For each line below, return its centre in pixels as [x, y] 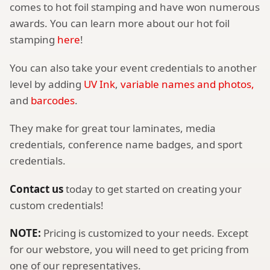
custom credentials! [57, 205]
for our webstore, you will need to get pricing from [129, 250]
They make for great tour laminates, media [113, 128]
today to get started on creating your [154, 189]
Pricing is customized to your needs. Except [145, 233]
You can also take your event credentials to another [133, 67]
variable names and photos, [187, 84]
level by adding [47, 84]
